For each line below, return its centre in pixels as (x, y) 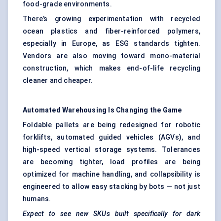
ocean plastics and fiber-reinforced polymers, (111, 31)
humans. (37, 199)
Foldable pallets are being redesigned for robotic (111, 125)
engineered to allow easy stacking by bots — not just (111, 187)
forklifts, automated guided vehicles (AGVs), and (111, 137)
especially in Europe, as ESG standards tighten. (111, 44)
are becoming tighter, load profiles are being (111, 162)
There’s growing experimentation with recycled (111, 19)
